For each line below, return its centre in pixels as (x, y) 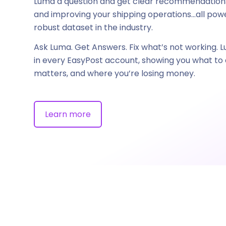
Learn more (68, 114)
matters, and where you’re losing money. (115, 74)
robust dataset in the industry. (93, 27)
